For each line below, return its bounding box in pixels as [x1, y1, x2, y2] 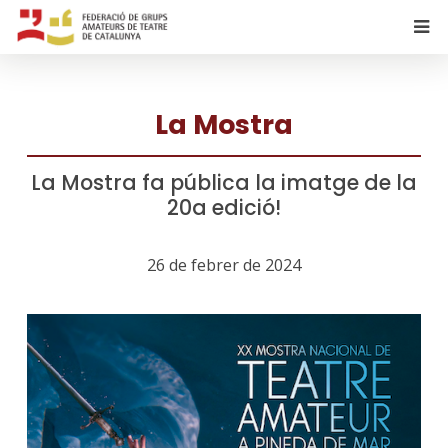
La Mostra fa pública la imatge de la [31, 168, 417, 197]
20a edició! [167, 193, 281, 222]
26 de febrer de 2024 [147, 254, 301, 277]
